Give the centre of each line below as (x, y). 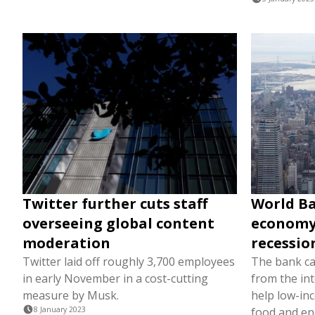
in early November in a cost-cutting (115, 278)
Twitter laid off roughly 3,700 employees (129, 262)
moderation (66, 243)
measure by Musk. (71, 295)
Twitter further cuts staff (115, 204)
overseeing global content (118, 223)
